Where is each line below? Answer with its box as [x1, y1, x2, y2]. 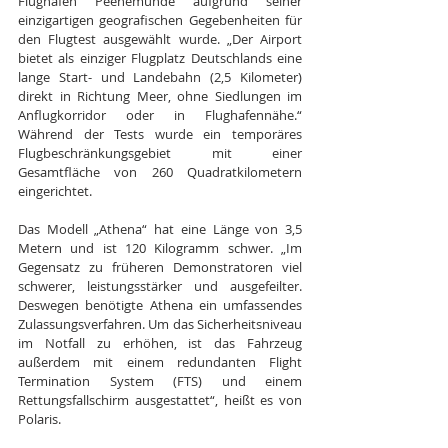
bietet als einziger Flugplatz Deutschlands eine [18, 48, 302, 67]
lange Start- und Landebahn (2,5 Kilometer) [18, 67, 302, 86]
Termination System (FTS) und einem [18, 371, 302, 390]
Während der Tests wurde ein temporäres [18, 124, 302, 143]
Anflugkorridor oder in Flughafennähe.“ [18, 105, 302, 124]
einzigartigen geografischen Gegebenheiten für [18, 10, 302, 29]
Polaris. [18, 409, 61, 428]
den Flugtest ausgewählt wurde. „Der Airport [18, 29, 302, 48]
